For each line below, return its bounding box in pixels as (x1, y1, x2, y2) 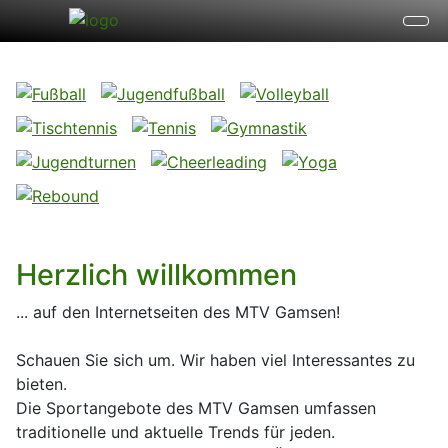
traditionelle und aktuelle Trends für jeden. (16, 422, 335, 442)
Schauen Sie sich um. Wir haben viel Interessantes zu (16, 350, 415, 370)
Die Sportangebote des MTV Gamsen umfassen (16, 398, 376, 418)
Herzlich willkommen (16, 257, 297, 292)
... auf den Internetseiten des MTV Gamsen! (16, 302, 340, 322)
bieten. (16, 374, 67, 394)
